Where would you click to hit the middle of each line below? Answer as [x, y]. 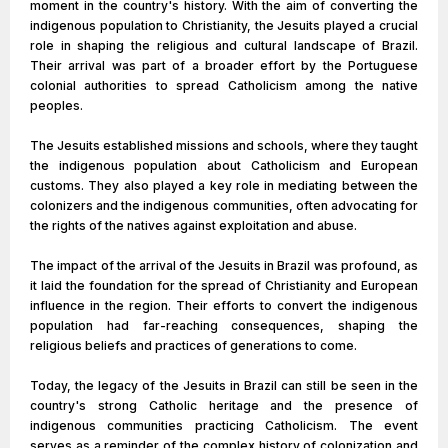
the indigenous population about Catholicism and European [224, 165]
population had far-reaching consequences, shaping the [224, 325]
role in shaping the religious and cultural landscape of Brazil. [224, 45]
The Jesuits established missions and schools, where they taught [224, 145]
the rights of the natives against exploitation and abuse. [193, 225]
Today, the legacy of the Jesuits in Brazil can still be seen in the [224, 385]
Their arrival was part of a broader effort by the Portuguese [224, 65]
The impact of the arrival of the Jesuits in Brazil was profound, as [224, 265]
